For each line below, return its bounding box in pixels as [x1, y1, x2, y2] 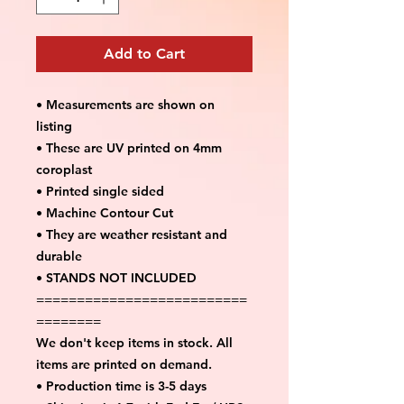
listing [36, 117, 72, 134]
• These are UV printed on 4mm [36, 139, 222, 156]
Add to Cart [104, 44, 185, 62]
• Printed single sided [36, 182, 164, 199]
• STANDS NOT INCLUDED [36, 269, 197, 286]
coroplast [36, 161, 92, 178]
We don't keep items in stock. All [36, 334, 233, 351]
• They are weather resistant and [36, 225, 227, 243]
